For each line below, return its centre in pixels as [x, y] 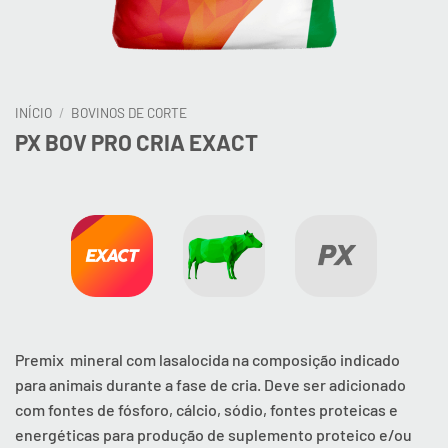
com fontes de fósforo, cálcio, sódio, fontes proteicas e [206, 410]
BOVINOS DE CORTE [129, 112]
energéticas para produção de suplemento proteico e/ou [213, 435]
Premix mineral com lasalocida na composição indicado [207, 360]
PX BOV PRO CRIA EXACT [136, 141]
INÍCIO [33, 112]
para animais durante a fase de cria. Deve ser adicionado [210, 385]
